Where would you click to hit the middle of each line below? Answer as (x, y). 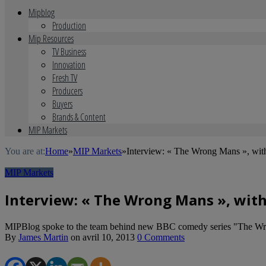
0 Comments (161, 237)
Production (69, 26)
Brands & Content (79, 117)
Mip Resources (51, 39)
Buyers (62, 104)
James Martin (43, 237)
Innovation (69, 65)
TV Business (69, 52)
